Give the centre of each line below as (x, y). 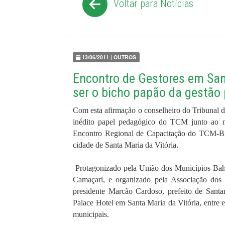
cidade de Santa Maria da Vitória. (126, 145)
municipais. (91, 214)
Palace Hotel (94, 203)
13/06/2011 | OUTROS (109, 57)
